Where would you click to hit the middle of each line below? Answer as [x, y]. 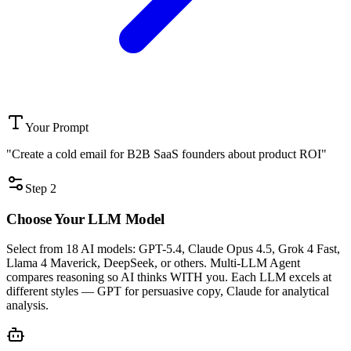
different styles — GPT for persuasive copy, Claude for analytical [168, 291]
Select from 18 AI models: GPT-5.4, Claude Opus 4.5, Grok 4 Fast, [173, 249]
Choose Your [47, 219]
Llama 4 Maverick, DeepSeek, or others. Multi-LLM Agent [153, 263]
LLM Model [126, 219]
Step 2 [41, 188]
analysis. [27, 306]
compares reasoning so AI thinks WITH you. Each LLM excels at [169, 277]
